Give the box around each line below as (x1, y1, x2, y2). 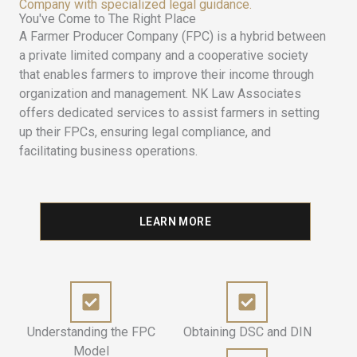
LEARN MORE (139, 214, 211, 228)
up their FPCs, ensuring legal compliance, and (19, 124, 271, 140)
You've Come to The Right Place (19, 11, 196, 27)
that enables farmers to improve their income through (19, 67, 314, 83)
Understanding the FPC (26, 324, 155, 339)
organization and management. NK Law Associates (19, 86, 301, 102)
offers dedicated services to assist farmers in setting (19, 105, 320, 121)
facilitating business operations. (19, 143, 198, 159)
